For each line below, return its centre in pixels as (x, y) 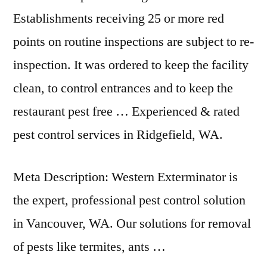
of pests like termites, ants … (89, 247)
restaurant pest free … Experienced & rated (126, 111)
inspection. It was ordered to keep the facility (131, 65)
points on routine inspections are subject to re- (133, 42)
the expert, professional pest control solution (129, 200)
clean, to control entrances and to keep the (123, 88)
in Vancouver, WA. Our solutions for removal (132, 223)
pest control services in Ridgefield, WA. (118, 135)
